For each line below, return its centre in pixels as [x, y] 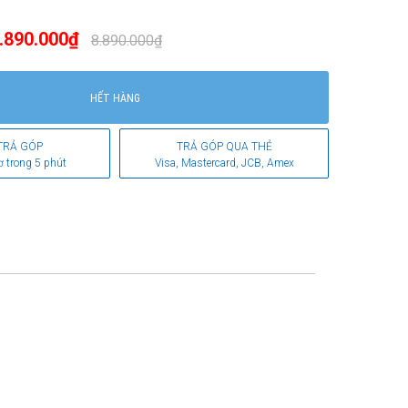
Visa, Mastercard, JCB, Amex [224, 163]
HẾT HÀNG [115, 98]
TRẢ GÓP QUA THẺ [224, 147]
